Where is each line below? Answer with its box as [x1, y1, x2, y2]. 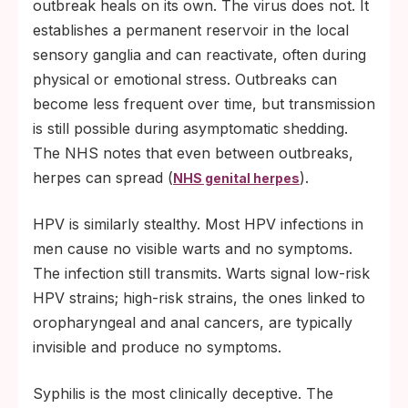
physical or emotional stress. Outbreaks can [33, 69, 337, 88]
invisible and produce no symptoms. [33, 337, 281, 356]
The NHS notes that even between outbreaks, [33, 143, 353, 162]
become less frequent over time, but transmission [33, 94, 375, 113]
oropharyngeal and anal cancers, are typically [33, 312, 352, 331]
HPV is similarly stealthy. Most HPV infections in [33, 214, 363, 233]
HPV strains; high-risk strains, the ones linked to [33, 288, 365, 307]
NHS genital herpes [173, 169, 300, 186]
